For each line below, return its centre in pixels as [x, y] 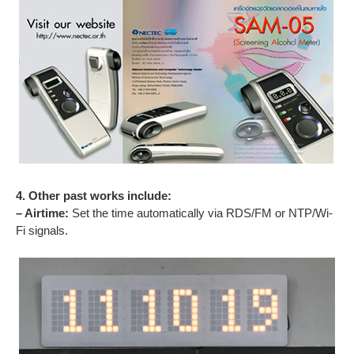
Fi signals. [42, 231]
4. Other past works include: [94, 196]
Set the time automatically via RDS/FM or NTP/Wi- [201, 213]
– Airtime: [42, 213]
